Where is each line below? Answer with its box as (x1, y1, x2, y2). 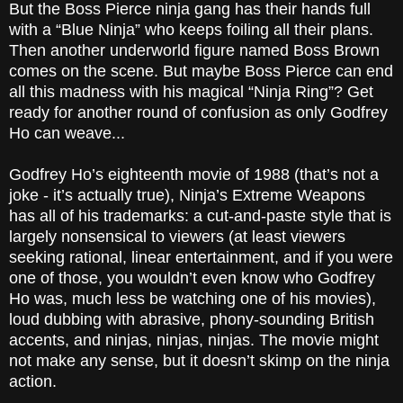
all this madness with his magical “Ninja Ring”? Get (9, 83, 373, 102)
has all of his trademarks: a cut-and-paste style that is (9, 207, 391, 226)
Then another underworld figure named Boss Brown (9, 41, 380, 60)
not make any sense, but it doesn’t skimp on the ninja (9, 352, 390, 371)
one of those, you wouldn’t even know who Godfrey (9, 269, 375, 288)
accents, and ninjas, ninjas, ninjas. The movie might (9, 331, 379, 350)
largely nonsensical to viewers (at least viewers (9, 228, 345, 246)
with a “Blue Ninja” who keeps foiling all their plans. (9, 21, 373, 40)
